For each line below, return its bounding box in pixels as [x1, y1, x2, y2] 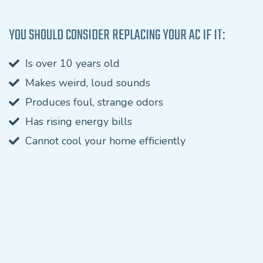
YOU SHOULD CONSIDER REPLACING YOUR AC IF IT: [9, 25, 225, 46]
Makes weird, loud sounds [25, 76, 150, 90]
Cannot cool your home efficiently [25, 134, 186, 148]
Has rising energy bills [25, 114, 132, 129]
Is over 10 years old [25, 56, 120, 70]
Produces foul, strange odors [25, 95, 163, 109]
